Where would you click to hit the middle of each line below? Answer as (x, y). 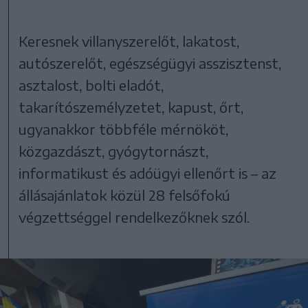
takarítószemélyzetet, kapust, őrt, (131, 107)
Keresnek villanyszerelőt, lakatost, (129, 41)
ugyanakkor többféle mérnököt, (124, 129)
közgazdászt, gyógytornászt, (114, 151)
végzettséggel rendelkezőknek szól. (134, 217)
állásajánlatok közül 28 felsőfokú (125, 195)
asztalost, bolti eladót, (91, 85)
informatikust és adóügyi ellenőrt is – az (148, 173)
